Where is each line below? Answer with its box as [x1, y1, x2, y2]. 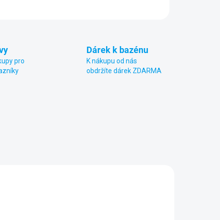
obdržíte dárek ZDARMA [86, 67, 162, 75]
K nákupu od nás [86, 57, 137, 65]
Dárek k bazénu [86, 45, 148, 55]
